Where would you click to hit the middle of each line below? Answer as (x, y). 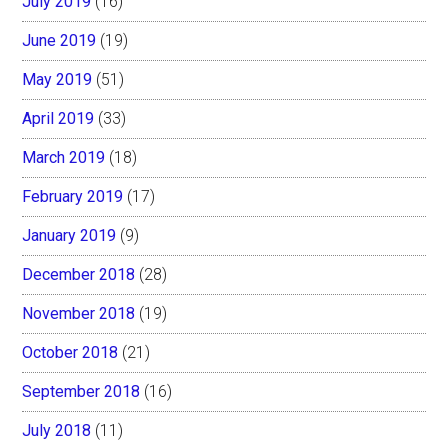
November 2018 (79, 313)
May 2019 (57, 79)
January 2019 (69, 235)
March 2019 (64, 157)
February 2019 (73, 196)
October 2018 (70, 352)
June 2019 (59, 40)
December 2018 (79, 274)
